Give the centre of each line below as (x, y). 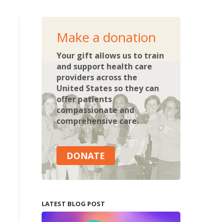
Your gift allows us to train (110, 55)
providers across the (97, 77)
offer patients (84, 99)
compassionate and (95, 110)
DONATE (85, 156)
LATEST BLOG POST (73, 204)
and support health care (104, 66)
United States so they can (108, 88)
